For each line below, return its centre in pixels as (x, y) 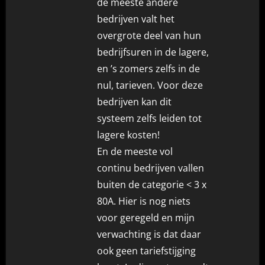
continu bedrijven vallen (151, 168)
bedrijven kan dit (135, 101)
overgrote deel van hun (149, 35)
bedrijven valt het (136, 19)
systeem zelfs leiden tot (150, 118)
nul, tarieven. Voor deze (150, 85)
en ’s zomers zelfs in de (149, 68)
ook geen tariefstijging (147, 251)
